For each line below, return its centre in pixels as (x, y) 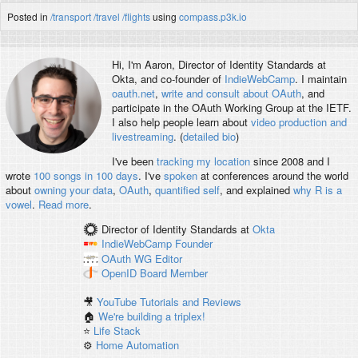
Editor (168, 258)
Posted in (29, 16)
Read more (63, 205)
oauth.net (133, 93)
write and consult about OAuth (231, 93)
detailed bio (209, 137)
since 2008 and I (290, 161)
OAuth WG (126, 258)
